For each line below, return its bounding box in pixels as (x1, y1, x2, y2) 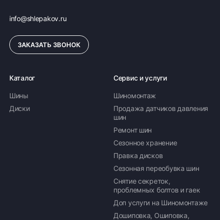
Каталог (9, 74, 35, 82)
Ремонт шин (113, 126, 152, 134)
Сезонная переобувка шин (113, 164, 199, 172)
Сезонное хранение (113, 138, 177, 147)
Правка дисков (113, 151, 163, 160)
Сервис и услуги (113, 74, 167, 82)
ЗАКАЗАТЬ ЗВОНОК (18, 41, 81, 49)
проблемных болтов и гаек (113, 186, 200, 194)
